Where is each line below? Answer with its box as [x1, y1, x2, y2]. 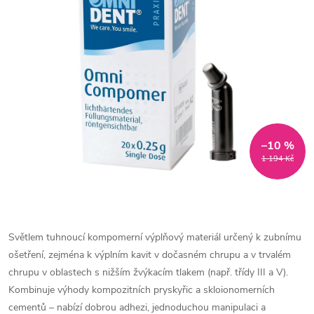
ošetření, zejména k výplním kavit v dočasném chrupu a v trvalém [8, 248, 291, 261]
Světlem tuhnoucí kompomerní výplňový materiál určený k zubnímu [8, 231, 301, 244]
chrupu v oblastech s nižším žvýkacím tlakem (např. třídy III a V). [8, 266, 288, 279]
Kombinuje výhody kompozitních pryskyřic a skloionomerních [8, 283, 275, 296]
